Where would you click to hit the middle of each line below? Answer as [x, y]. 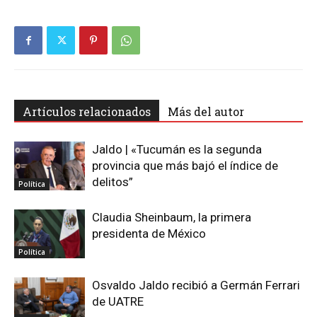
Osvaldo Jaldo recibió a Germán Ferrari [196, 285]
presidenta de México [149, 234]
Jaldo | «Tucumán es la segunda [177, 149]
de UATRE [118, 301]
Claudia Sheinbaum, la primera [172, 217]
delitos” [113, 182]
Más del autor [206, 111]
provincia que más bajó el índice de [185, 166]
